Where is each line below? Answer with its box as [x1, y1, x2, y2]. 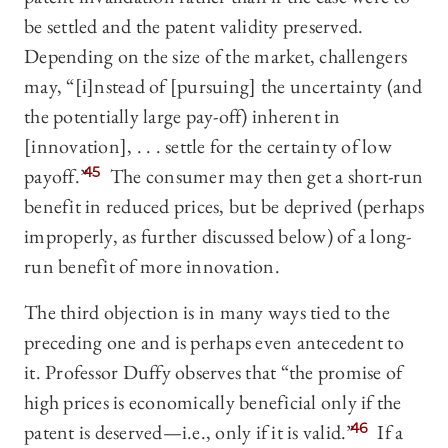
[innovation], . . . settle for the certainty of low [24, 133, 392, 160]
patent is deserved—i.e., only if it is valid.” [24, 419, 355, 446]
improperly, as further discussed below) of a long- [24, 223, 412, 250]
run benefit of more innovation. [24, 253, 280, 280]
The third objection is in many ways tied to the [24, 299, 390, 326]
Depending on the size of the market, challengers [24, 43, 407, 70]
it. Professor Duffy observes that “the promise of [24, 359, 403, 386]
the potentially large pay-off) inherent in [24, 103, 341, 130]
